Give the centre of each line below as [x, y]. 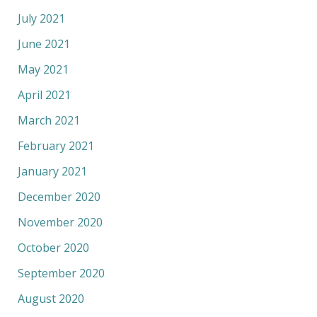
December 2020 [59, 196]
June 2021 [44, 44]
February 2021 [56, 145]
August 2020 [51, 298]
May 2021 [43, 69]
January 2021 [52, 171]
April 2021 [44, 94]
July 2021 [41, 18]
